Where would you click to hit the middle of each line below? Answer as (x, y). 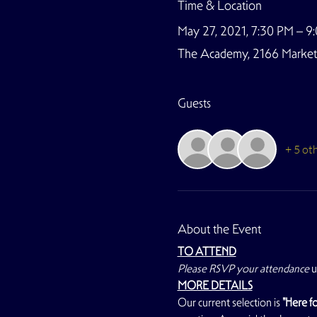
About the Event (219, 229)
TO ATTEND (207, 252)
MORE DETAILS (215, 286)
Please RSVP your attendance (243, 269)
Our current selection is (230, 302)
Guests (194, 103)
